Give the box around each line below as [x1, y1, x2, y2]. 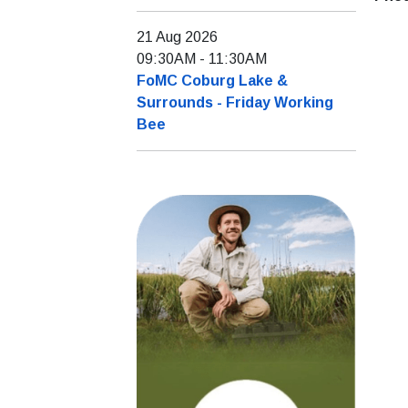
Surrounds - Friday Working [137, 95, 333, 110]
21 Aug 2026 [137, 29, 218, 45]
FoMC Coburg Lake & [137, 73, 288, 88]
